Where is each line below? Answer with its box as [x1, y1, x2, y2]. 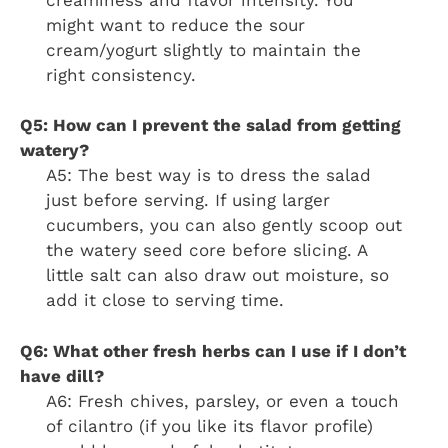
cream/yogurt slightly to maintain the [45, 39, 361, 60]
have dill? [20, 365, 104, 386]
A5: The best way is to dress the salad [45, 165, 371, 186]
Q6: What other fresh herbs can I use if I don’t [20, 340, 406, 361]
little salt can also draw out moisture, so [45, 265, 389, 286]
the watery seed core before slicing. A [45, 240, 367, 261]
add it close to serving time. [45, 290, 284, 311]
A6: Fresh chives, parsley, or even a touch [45, 390, 399, 411]
